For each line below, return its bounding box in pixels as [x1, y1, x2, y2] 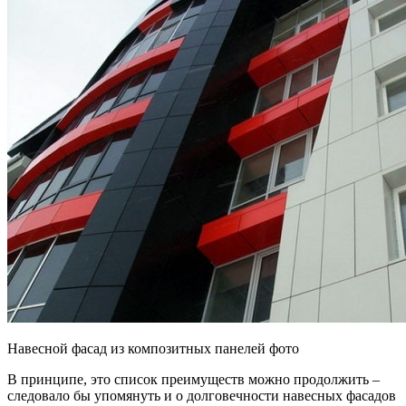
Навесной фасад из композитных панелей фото [7, 340, 299, 356]
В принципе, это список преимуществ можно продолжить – [7, 371, 380, 387]
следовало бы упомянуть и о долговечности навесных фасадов [7, 387, 396, 403]
